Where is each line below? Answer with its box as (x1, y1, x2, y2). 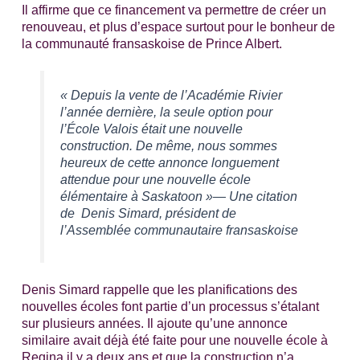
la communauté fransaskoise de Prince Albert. (21, 35, 282, 51)
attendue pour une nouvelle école (59, 171, 251, 186)
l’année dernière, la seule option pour (59, 104, 272, 119)
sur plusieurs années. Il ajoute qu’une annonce (21, 315, 288, 330)
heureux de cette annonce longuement (59, 154, 279, 170)
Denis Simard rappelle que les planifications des (21, 281, 297, 297)
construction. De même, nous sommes (59, 137, 277, 153)
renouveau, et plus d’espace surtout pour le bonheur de (21, 18, 335, 34)
